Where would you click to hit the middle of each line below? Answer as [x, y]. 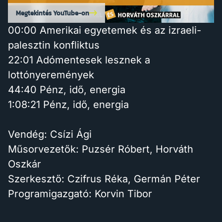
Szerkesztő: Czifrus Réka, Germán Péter [104, 179]
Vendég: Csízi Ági [50, 134]
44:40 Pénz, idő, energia [67, 90]
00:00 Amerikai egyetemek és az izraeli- [105, 30]
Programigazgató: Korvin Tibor [80, 194]
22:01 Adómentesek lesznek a [79, 60]
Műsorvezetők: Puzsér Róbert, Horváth [101, 149]
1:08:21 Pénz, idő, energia [68, 105]
